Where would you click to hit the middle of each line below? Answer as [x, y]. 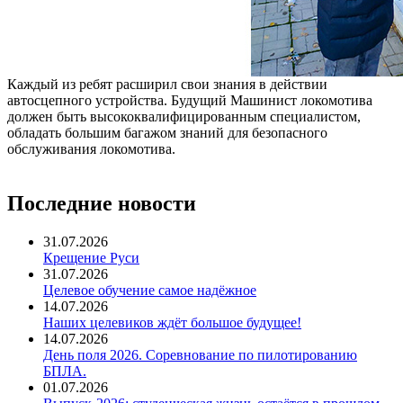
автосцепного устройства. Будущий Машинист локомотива [190, 100]
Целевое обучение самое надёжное [150, 290]
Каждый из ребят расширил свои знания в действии [167, 84]
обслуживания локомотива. [91, 148]
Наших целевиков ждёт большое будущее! [172, 322]
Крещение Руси [91, 257]
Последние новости [102, 203]
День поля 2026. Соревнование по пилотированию [200, 354]
